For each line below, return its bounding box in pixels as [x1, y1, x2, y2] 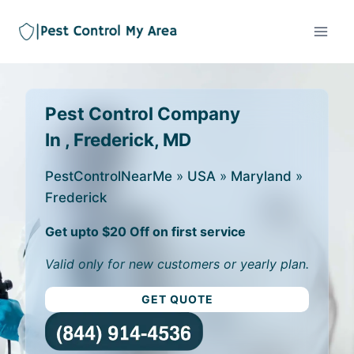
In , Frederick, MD [45, 129, 191, 150]
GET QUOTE [141, 292, 213, 306]
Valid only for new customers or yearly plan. [45, 256, 309, 272]
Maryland [231, 168, 292, 184]
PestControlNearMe [45, 168, 172, 184]
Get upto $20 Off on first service [45, 224, 246, 239]
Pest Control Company [45, 103, 240, 124]
